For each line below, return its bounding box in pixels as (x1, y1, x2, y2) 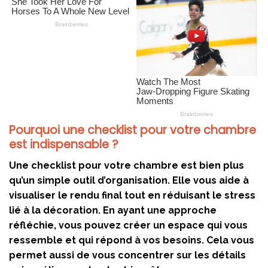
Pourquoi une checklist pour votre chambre (9, 122, 256, 139)
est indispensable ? (9, 136, 118, 153)
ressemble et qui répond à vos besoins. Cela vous (9, 234, 254, 246)
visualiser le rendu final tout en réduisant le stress (9, 189, 255, 201)
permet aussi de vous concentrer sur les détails (9, 249, 246, 261)
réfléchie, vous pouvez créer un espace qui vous (9, 219, 248, 231)
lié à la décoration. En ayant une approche (9, 204, 217, 216)
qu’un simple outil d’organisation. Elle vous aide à (9, 174, 249, 186)
